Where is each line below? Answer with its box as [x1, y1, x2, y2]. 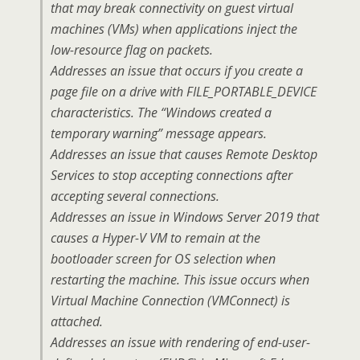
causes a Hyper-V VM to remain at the [51, 229, 260, 247]
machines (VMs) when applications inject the [51, 20, 297, 38]
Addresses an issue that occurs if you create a [51, 62, 303, 80]
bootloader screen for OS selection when [51, 250, 276, 268]
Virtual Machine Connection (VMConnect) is [51, 292, 290, 309]
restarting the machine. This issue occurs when [51, 271, 309, 288]
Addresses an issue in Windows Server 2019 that [51, 208, 319, 226]
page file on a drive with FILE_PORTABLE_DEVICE [51, 83, 317, 100]
